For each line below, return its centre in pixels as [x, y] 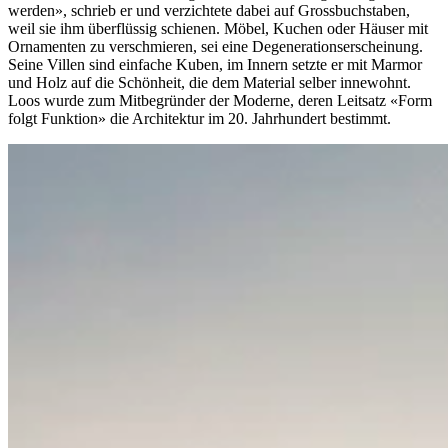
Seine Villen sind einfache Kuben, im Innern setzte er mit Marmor [215, 65]
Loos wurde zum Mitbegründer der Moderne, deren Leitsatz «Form [220, 101]
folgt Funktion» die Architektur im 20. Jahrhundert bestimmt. [199, 119]
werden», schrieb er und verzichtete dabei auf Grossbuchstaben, [209, 11]
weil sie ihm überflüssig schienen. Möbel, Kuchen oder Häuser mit [218, 29]
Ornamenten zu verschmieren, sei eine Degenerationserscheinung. [215, 47]
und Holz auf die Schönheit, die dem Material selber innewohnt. [209, 83]
